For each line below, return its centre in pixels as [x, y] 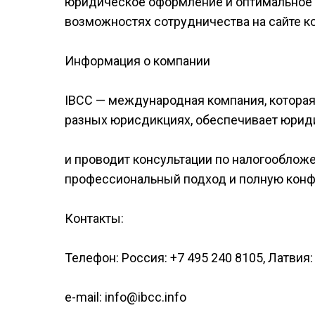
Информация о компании [137, 61]
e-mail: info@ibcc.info [126, 297]
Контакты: [94, 218]
